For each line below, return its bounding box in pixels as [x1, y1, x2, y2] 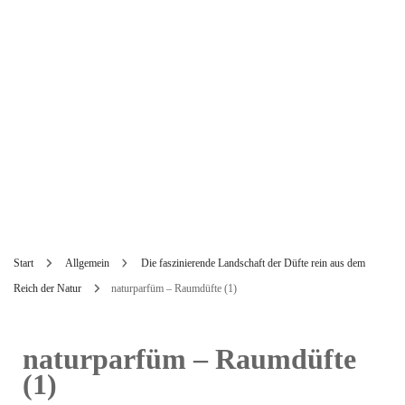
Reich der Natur [14, 282, 81, 295]
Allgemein [64, 257, 109, 269]
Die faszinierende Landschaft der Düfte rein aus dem [141, 257, 365, 269]
